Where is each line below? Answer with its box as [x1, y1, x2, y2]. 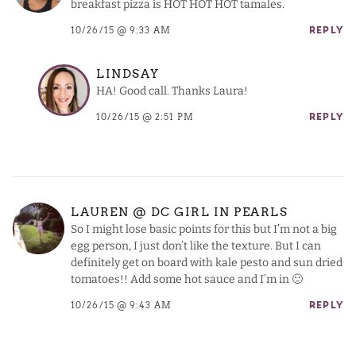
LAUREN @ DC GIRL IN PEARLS [71, 205, 288, 220]
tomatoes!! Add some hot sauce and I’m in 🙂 [71, 273, 303, 287]
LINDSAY [96, 67, 160, 82]
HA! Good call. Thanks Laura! [96, 84, 248, 99]
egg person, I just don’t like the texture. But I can [71, 239, 321, 253]
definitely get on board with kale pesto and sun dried [71, 256, 342, 270]
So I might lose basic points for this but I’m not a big [71, 222, 337, 237]
